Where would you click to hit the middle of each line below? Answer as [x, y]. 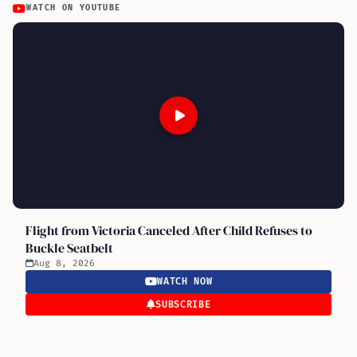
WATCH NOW [185, 282]
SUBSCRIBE [183, 304]
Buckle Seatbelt [69, 248]
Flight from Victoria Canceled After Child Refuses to [169, 230]
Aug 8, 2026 [64, 263]
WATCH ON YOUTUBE [74, 8]
